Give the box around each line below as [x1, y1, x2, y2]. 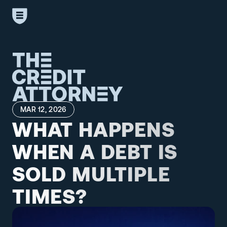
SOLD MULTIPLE [12, 161, 170, 185]
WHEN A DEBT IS [12, 139, 178, 163]
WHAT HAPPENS [12, 117, 175, 141]
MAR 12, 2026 [20, 105, 67, 113]
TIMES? [12, 183, 87, 208]
